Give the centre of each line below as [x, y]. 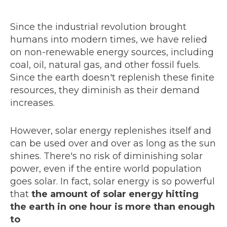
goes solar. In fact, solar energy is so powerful [112, 181]
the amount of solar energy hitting [115, 194]
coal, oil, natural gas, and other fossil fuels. [105, 65]
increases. [32, 103]
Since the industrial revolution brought [98, 27]
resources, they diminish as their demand [105, 90]
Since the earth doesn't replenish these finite [112, 77]
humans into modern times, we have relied [109, 39]
